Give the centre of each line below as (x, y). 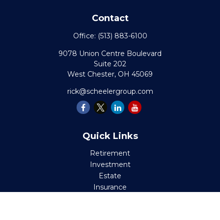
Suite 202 (110, 64)
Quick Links (110, 136)
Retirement (110, 153)
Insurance (110, 187)
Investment (110, 165)
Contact (110, 18)
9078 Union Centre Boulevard (110, 54)
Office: (85, 36)
